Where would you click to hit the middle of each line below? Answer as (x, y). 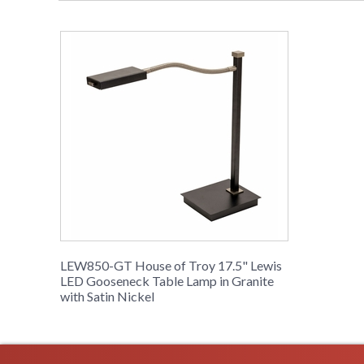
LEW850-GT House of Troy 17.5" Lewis (171, 266)
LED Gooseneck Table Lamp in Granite (167, 281)
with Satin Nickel (107, 297)
